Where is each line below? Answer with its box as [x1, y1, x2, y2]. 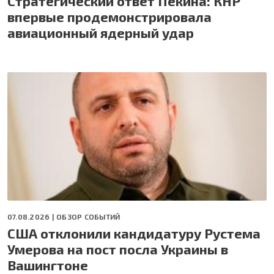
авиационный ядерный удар [7, 24, 194, 40]
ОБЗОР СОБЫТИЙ [56, 212, 120, 221]
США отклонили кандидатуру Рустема [7, 224, 261, 241]
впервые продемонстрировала [7, 8, 212, 24]
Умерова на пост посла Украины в [7, 240, 228, 257]
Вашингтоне [7, 256, 88, 273]
